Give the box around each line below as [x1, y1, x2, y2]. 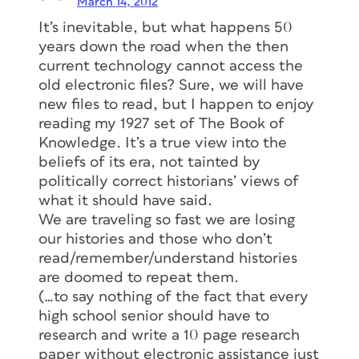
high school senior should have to [38, 309, 269, 325]
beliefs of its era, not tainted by [38, 155, 260, 171]
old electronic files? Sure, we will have [38, 78, 304, 94]
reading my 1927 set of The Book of [38, 116, 284, 132]
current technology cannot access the [38, 58, 303, 75]
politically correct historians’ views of [38, 174, 299, 190]
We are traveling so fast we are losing [38, 212, 295, 228]
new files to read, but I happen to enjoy [38, 97, 314, 113]
